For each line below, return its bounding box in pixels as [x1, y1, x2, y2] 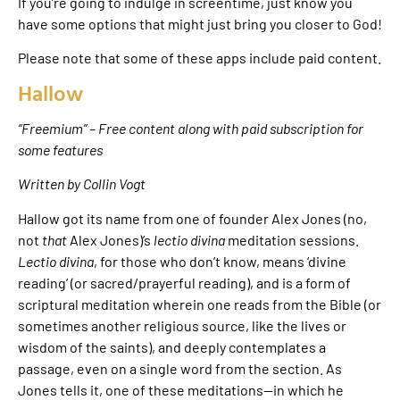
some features [18, 140, 103, 158]
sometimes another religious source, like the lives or [18, 316, 346, 334]
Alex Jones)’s [70, 230, 154, 248]
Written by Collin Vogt [18, 175, 146, 193]
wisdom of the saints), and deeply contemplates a [18, 337, 326, 355]
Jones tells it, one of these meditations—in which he [18, 380, 344, 398]
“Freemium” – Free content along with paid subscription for [18, 119, 363, 137]
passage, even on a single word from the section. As [18, 359, 342, 377]
